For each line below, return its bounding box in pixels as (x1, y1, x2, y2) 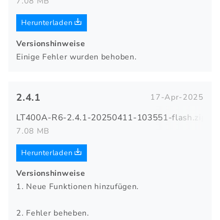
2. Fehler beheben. (16, 208, 89, 219)
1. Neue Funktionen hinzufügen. (16, 181, 139, 192)
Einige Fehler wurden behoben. (16, 51, 137, 62)
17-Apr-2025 (150, 92, 204, 103)
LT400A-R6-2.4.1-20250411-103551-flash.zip (16, 111, 207, 123)
